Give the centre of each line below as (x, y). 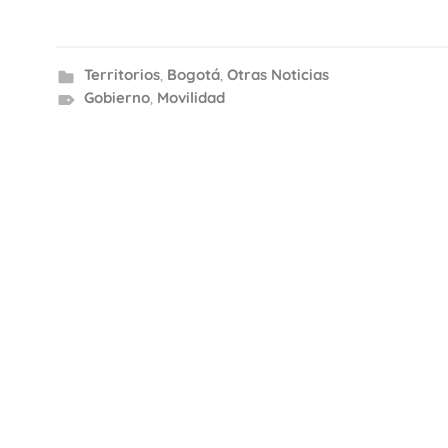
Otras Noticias (277, 74)
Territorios (121, 74)
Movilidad (190, 97)
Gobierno (116, 97)
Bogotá (193, 74)
